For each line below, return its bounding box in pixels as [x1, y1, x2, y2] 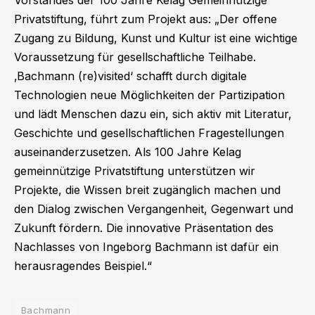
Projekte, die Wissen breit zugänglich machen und [14, 183, 281, 198]
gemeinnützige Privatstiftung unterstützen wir [14, 164, 255, 179]
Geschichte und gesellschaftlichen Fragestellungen [14, 126, 284, 141]
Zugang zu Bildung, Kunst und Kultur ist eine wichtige [14, 31, 297, 46]
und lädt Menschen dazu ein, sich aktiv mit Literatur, [14, 107, 292, 122]
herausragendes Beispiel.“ [14, 259, 152, 274]
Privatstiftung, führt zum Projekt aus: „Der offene [14, 12, 277, 27]
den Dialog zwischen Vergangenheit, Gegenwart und [14, 202, 293, 217]
